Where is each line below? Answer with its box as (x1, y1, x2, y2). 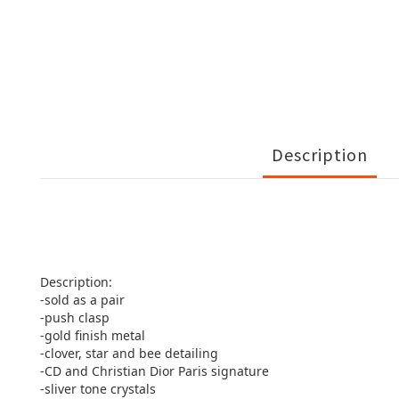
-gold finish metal (40, 327, 149, 344)
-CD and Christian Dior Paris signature (40, 362, 273, 379)
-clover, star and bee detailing (40, 345, 222, 362)
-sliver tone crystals (40, 380, 159, 397)
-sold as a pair (40, 291, 125, 308)
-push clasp (40, 309, 110, 326)
